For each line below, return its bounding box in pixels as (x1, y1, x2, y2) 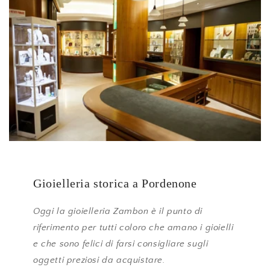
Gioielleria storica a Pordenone (33, 176, 197, 190)
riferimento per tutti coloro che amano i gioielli (33, 222, 234, 233)
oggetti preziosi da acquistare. (33, 254, 165, 265)
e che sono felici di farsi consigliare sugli (33, 238, 209, 249)
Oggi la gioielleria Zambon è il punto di (33, 206, 203, 216)
